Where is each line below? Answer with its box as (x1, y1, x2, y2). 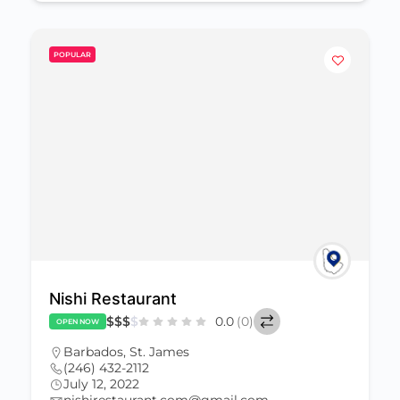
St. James (129, 344, 189, 360)
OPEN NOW (56, 317, 99, 326)
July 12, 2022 (63, 376, 139, 392)
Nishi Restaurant (49, 289, 177, 308)
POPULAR (54, 50, 91, 59)
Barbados (63, 344, 123, 360)
